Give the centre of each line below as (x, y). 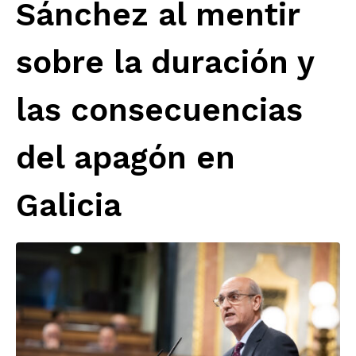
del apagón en (126, 158)
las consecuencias (159, 110)
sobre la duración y (165, 63)
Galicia (69, 206)
